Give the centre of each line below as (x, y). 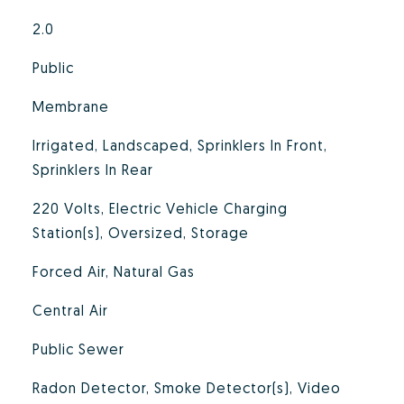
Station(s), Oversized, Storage (140, 233)
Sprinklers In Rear (92, 170)
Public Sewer (78, 349)
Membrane (70, 106)
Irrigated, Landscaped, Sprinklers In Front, (179, 145)
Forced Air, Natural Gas (113, 271)
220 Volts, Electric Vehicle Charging (160, 208)
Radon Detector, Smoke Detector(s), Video (186, 388)
